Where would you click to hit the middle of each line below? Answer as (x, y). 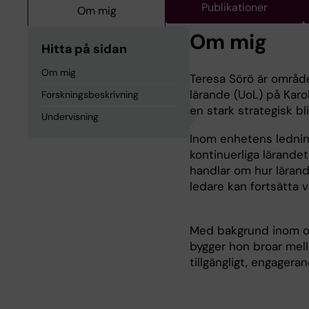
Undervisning (70, 117)
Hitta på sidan (84, 49)
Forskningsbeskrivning (90, 94)
